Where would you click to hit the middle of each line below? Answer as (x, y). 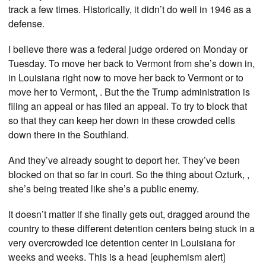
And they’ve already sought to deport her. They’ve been (124, 160)
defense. (26, 23)
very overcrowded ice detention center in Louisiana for (122, 243)
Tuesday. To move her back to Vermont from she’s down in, (132, 64)
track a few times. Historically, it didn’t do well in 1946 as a (130, 9)
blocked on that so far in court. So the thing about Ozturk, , (129, 175)
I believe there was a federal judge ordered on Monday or (128, 49)
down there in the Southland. (69, 135)
